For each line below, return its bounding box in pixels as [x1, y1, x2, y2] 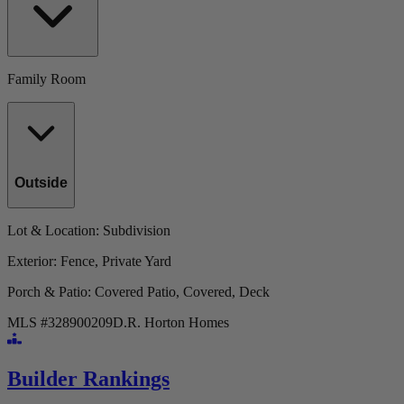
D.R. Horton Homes [113, 314, 229, 330]
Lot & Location [7, 222, 96, 238]
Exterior [7, 252, 53, 269]
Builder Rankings [7, 366, 170, 390]
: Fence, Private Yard [53, 252, 171, 269]
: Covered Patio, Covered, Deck [87, 283, 270, 299]
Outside [14, 175, 68, 191]
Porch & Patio [7, 283, 87, 299]
